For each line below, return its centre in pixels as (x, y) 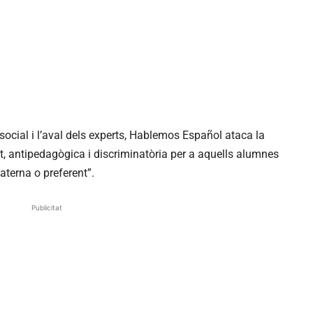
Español (202, 136)
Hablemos (154, 136)
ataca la (243, 136)
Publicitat (47, 208)
